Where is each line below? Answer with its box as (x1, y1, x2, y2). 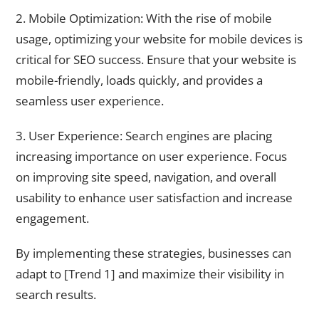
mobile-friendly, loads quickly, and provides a (16, 72, 263, 89)
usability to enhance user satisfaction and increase (16, 189, 293, 206)
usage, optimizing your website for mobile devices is (16, 31, 303, 48)
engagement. (16, 210, 89, 227)
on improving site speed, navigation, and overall (16, 169, 276, 186)
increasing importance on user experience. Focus (16, 148, 287, 165)
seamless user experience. (16, 93, 164, 110)
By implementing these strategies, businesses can (16, 244, 291, 261)
